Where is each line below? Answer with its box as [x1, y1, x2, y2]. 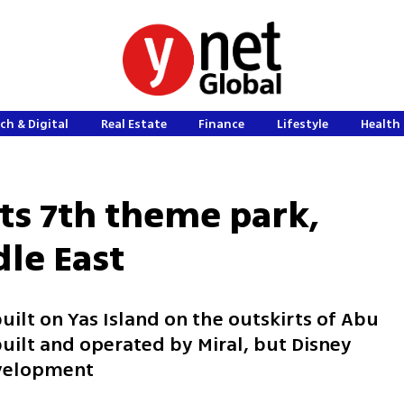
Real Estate [100, 115, 167, 133]
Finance [198, 115, 245, 133]
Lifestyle [277, 115, 328, 133]
